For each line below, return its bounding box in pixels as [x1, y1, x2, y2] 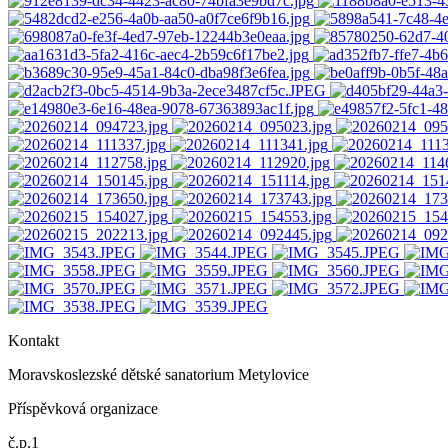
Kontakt [8, 331, 59, 349]
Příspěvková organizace [8, 399, 158, 417]
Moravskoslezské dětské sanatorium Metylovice [8, 365, 309, 383]
